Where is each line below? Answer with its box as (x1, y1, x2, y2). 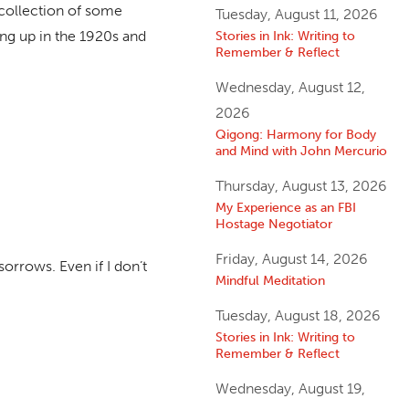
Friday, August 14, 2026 (215, 250, 368, 268)
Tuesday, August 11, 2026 (215, 5, 378, 24)
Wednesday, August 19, (215, 380, 365, 398)
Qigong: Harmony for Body (215, 126, 376, 143)
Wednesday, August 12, (215, 79, 365, 97)
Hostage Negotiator (215, 215, 332, 233)
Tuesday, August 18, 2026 (215, 307, 381, 325)
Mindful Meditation (215, 272, 325, 289)
